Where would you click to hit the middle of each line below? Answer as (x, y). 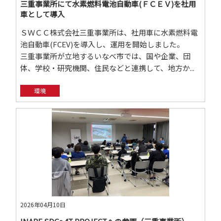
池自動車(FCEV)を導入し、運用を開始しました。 (107, 44)
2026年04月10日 (43, 204)
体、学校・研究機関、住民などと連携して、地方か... (108, 68)
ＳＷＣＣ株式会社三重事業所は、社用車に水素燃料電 (109, 32)
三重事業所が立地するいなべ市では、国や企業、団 (106, 56)
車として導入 (43, 14)
